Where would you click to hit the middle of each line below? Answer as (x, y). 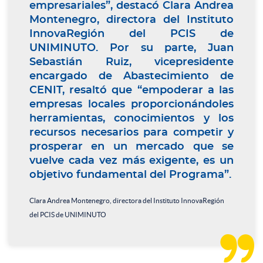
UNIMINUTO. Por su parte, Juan (131, 48)
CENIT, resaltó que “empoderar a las (131, 90)
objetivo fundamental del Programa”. (130, 175)
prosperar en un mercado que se (131, 146)
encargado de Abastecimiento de (131, 76)
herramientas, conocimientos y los (131, 118)
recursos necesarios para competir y (131, 132)
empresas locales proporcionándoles (131, 104)
